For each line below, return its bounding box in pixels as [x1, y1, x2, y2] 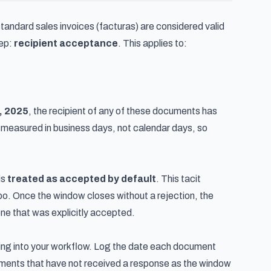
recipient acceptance [14, 38, 118, 48]
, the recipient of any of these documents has [28, 106, 217, 116]
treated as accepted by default [7, 174, 156, 184]
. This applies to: [118, 38, 187, 48]
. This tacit [156, 174, 201, 184]
